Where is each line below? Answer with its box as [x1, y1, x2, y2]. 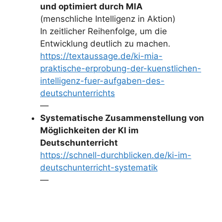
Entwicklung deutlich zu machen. [40, 38, 170, 49]
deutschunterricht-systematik [40, 162, 158, 172]
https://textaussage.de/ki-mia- [40, 51, 163, 61]
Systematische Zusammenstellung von [40, 112, 204, 123]
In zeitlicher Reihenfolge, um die [40, 26, 167, 36]
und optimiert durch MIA [40, 1, 143, 11]
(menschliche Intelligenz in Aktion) [40, 13, 175, 24]
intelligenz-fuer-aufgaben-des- [40, 75, 165, 86]
